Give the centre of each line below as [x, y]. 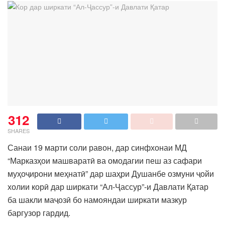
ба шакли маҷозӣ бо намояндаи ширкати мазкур [97, 199]
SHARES [19, 130]
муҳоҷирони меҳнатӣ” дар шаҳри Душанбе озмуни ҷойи [111, 173]
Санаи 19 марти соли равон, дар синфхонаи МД [98, 147]
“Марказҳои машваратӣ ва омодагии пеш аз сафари [105, 160]
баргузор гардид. [39, 212]
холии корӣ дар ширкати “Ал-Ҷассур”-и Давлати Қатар [108, 186]
